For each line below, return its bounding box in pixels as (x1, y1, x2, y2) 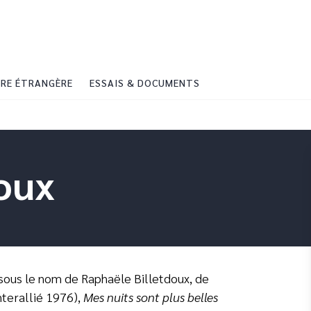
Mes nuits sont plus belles (83, 289, 218, 305)
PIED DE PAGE (14, 17, 79, 30)
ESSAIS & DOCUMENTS (90, 76, 200, 89)
